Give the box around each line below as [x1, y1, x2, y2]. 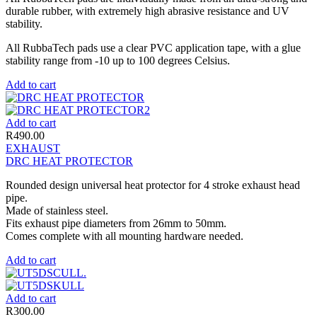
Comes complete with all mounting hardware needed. [6, 229, 243, 242]
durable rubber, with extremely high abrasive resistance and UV [6, 4, 289, 17]
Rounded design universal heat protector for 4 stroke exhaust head [6, 178, 300, 191]
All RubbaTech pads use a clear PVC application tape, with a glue [6, 41, 301, 54]
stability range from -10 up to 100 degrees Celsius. [6, 54, 230, 67]
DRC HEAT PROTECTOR [6, 154, 133, 167]
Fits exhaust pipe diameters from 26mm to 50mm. [6, 217, 226, 229]
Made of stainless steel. [6, 204, 108, 217]
